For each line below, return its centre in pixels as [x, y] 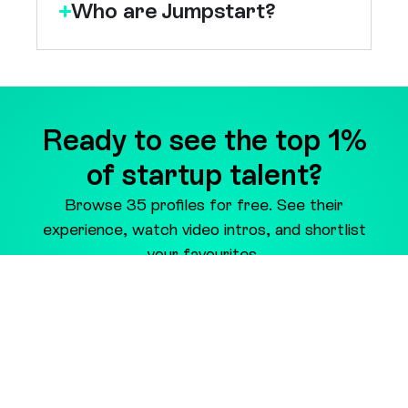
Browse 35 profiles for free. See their [204, 146]
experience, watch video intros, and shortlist [204, 170]
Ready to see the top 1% [204, 82]
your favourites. [204, 195]
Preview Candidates [212, 248]
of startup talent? [204, 116]
